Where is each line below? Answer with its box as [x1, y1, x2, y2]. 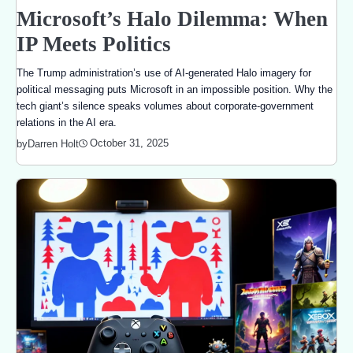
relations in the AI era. [17, 116, 117, 128]
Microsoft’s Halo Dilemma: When [17, 6, 328, 31]
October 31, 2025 [90, 137, 169, 149]
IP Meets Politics [17, 32, 171, 56]
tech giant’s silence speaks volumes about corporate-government [17, 99, 314, 112]
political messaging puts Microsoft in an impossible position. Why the [17, 83, 333, 95]
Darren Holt [28, 137, 79, 150]
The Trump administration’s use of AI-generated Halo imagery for [17, 66, 311, 79]
